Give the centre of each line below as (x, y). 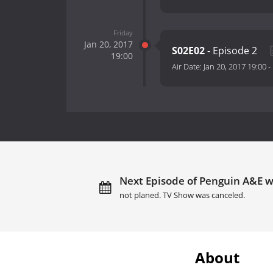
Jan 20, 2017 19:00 (235, 67)
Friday (123, 32)
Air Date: (188, 67)
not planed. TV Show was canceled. (182, 195)
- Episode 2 (232, 51)
